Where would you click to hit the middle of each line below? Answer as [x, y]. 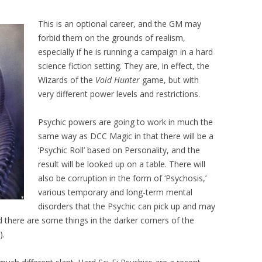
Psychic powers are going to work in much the [125, 122]
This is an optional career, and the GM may [120, 24]
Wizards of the [67, 80]
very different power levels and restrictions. [119, 94]
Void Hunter [118, 80]
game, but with [169, 80]
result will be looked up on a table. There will [122, 164]
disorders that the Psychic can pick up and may [127, 206]
